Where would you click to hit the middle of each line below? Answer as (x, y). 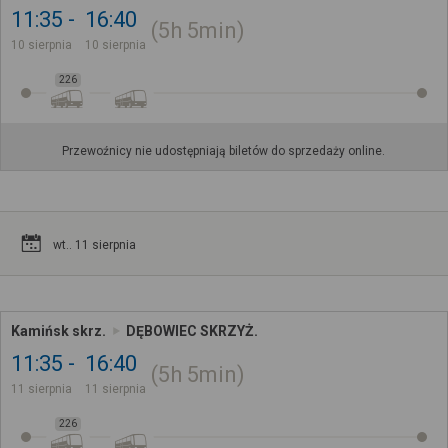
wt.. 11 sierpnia (94, 244)
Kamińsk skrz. (58, 330)
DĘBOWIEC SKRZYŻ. (192, 330)
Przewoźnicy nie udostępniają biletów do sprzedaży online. (224, 150)
